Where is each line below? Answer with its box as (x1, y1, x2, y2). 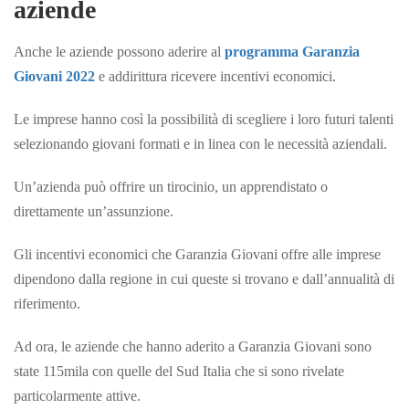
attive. (106, 387, 141, 404)
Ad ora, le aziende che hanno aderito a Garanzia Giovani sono (14, 338, 372, 354)
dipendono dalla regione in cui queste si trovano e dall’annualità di (14, 270, 394, 287)
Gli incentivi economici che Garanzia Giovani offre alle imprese (14, 246, 381, 262)
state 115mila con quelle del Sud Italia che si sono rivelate (14, 362, 344, 379)
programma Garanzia (225, 43, 360, 59)
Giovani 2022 (14, 68, 95, 84)
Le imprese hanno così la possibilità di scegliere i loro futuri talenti (14, 110, 393, 127)
